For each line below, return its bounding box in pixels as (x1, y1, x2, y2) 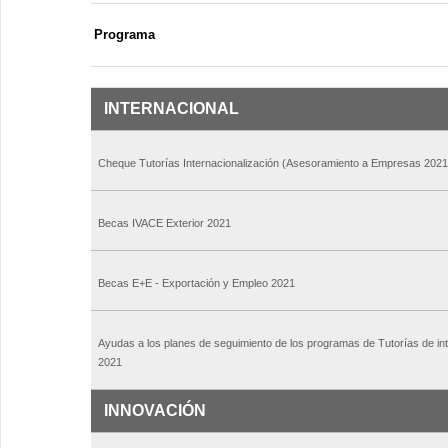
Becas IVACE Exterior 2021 (98, 217, 231, 230)
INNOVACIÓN (104, 402, 206, 420)
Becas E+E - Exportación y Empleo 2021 (98, 277, 295, 290)
